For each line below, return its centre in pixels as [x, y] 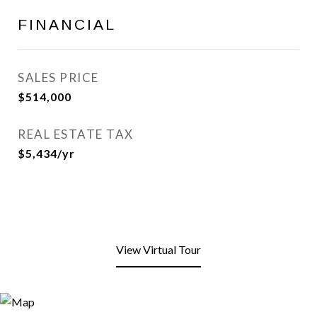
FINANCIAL [67, 24]
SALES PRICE [58, 77]
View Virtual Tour [158, 249]
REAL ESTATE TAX [76, 134]
